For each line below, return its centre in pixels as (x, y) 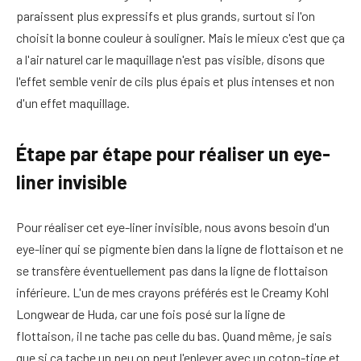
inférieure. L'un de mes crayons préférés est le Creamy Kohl (172, 292)
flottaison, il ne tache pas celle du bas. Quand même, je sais (174, 335)
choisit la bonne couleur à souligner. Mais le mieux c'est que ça (180, 37)
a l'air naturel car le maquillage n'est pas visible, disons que (170, 59)
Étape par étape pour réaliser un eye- (173, 154)
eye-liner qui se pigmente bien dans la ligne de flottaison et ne (180, 248)
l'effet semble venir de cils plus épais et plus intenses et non (175, 81)
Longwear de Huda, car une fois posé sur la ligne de (151, 313)
